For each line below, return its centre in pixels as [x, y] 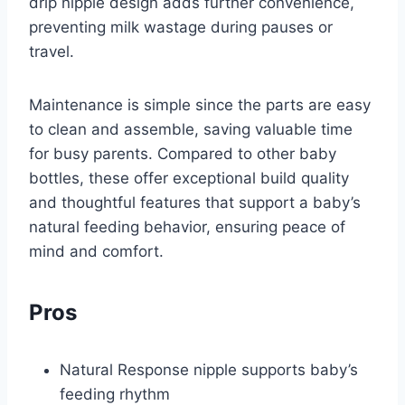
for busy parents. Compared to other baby [183, 153]
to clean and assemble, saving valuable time [191, 129]
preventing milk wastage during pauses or [181, 27]
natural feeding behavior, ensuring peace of [187, 226]
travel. [52, 51]
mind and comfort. [96, 251]
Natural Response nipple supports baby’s [209, 369]
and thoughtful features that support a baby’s [195, 202]
